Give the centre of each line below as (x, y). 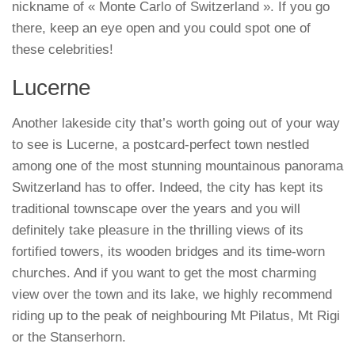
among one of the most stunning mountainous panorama (177, 166)
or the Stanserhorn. (69, 338)
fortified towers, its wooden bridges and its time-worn (168, 252)
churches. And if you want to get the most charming (164, 273)
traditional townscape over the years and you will (156, 209)
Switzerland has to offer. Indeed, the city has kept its (168, 188)
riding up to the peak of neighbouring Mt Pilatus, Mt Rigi (176, 316)
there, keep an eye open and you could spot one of (161, 29)
